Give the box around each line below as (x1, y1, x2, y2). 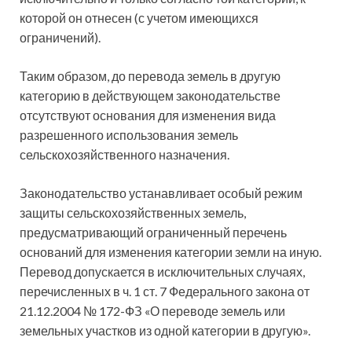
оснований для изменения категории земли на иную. (20, 244, 321, 259)
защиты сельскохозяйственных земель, (20, 204, 246, 220)
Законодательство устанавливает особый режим (20, 185, 302, 200)
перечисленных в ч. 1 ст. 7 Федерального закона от (20, 283, 310, 299)
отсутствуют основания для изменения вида (20, 107, 276, 123)
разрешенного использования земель (20, 126, 238, 142)
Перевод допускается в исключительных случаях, (20, 263, 305, 279)
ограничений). (20, 29, 101, 45)
